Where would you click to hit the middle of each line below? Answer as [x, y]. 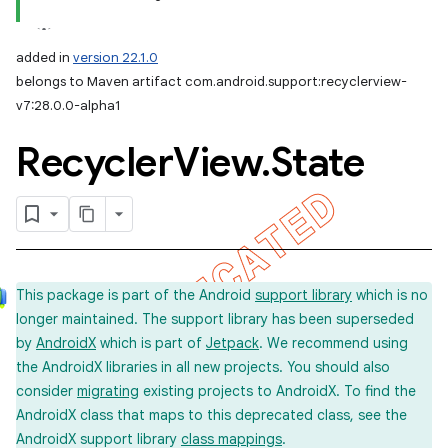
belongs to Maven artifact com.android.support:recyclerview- [211, 81]
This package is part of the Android [135, 295]
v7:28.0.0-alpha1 [68, 105]
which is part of [151, 343]
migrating [108, 391]
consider [46, 391]
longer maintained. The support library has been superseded [215, 319]
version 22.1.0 [115, 57]
